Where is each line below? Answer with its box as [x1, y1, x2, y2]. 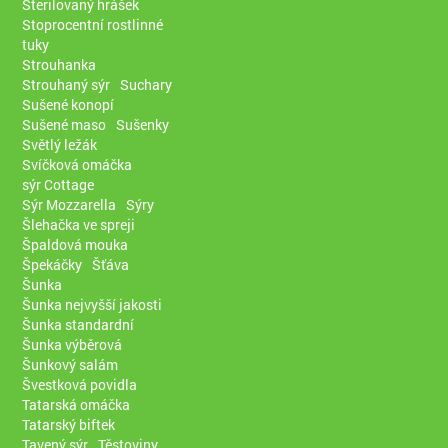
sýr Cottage [22, 174, 95, 194]
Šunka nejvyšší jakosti [22, 294, 163, 314]
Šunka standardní [22, 314, 135, 334]
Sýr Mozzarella [22, 194, 117, 214]
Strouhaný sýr [22, 74, 111, 94]
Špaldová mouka [22, 234, 129, 254]
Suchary [120, 74, 173, 94]
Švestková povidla [22, 374, 138, 394]
